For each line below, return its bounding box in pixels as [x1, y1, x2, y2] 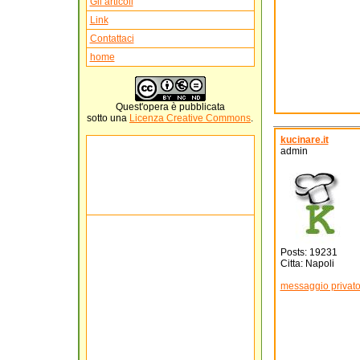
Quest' [115, 101, 143, 112]
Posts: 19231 [280, 247, 337, 258]
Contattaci [89, 33, 134, 44]
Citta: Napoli [280, 258, 334, 269]
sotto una [87, 112, 129, 124]
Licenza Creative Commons [129, 112, 251, 124]
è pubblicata [168, 101, 225, 112]
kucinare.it [280, 134, 329, 145]
